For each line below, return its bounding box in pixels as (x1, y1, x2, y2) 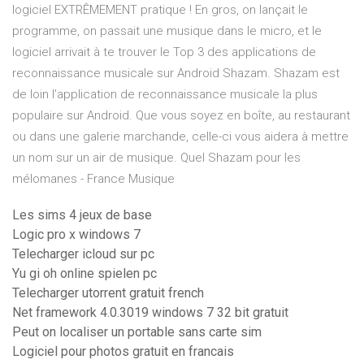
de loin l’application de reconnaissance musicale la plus (12, 87, 318, 102)
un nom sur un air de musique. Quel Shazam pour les (12, 150, 301, 166)
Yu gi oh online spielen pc (12, 266, 157, 282)
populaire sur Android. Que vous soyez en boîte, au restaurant (12, 108, 350, 123)
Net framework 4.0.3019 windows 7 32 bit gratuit (12, 305, 288, 321)
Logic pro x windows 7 (12, 227, 141, 243)
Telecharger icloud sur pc (12, 246, 154, 262)
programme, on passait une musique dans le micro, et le (12, 24, 322, 39)
